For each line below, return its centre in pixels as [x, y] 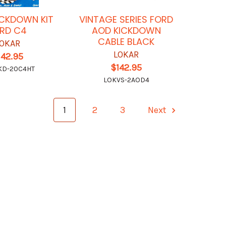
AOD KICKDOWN [126, 31]
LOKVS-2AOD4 [126, 80]
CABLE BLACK [126, 42]
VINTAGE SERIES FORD [126, 20]
